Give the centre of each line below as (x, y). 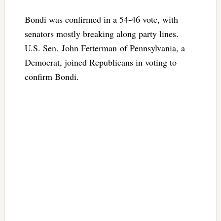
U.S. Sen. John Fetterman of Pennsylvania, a (105, 48)
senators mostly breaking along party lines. (101, 34)
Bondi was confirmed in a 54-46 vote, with (101, 19)
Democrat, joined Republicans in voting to (100, 62)
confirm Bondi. (52, 77)
